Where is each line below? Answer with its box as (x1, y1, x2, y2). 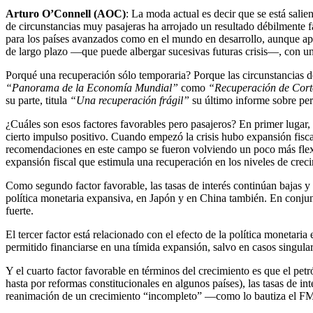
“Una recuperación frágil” (70, 94, 189, 107)
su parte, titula (6, 94, 70, 107)
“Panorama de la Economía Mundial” (6, 82, 178, 94)
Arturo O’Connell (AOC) (6, 8, 126, 20)
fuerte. (6, 205, 34, 217)
